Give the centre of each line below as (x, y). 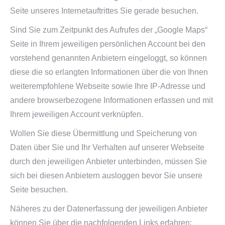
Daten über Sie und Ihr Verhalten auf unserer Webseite (107, 147)
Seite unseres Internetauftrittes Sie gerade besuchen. (104, 11)
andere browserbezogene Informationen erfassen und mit (111, 100)
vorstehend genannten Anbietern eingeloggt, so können (108, 58)
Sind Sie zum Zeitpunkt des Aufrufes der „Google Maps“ (109, 30)
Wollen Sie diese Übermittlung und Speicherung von (103, 133)
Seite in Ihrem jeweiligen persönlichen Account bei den (108, 44)
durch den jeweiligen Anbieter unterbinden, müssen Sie (108, 161)
